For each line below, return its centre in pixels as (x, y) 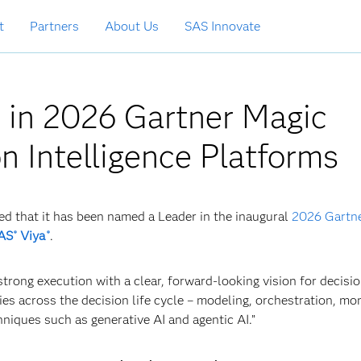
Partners (54, 26)
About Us (132, 26)
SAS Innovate (222, 26)
